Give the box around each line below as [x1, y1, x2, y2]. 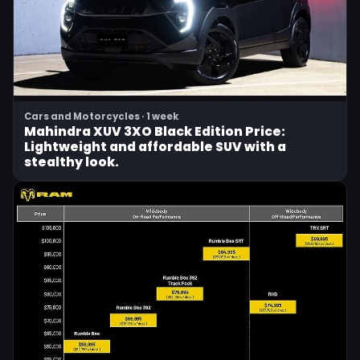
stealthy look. [24, 153, 119, 171]
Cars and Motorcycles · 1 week [24, 110, 178, 124]
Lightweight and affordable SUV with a [24, 138, 286, 156]
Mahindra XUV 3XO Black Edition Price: [24, 123, 285, 141]
